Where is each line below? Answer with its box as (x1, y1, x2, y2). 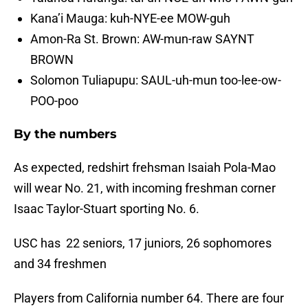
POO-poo (30, 93, 78, 109)
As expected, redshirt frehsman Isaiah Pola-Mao (14, 160, 276, 175)
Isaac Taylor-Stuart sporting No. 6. (14, 201, 199, 217)
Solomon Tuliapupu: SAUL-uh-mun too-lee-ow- (30, 73, 281, 88)
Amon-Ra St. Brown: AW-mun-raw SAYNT (30, 32, 254, 47)
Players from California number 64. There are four (14, 291, 284, 306)
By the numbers (14, 126, 117, 142)
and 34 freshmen (14, 256, 107, 272)
